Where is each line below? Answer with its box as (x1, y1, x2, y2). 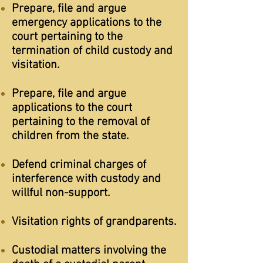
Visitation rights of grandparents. (12, 215, 176, 229)
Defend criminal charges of (12, 158, 146, 172)
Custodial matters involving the (12, 244, 166, 258)
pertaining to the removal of (12, 115, 150, 129)
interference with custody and (12, 172, 161, 186)
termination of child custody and (12, 44, 173, 58)
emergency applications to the (12, 16, 161, 30)
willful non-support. (12, 186, 110, 200)
